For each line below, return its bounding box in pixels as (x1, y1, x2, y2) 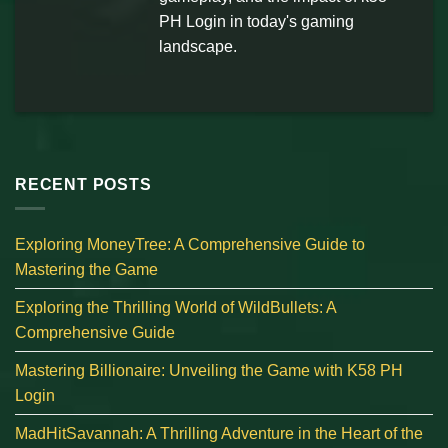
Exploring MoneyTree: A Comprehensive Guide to (15, 236, 365, 254)
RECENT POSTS (15, 175, 152, 193)
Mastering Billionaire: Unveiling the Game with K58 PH (15, 362, 403, 380)
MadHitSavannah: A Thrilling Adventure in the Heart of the (15, 425, 423, 443)
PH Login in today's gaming (159, 12, 354, 30)
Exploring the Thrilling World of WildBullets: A (15, 299, 336, 317)
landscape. (159, 37, 237, 55)
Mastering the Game (15, 261, 158, 279)
